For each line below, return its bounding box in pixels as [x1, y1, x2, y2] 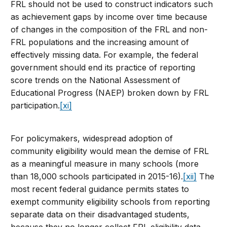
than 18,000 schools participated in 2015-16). [11, 171, 183, 181]
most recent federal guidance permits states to [11, 183, 190, 194]
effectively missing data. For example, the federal [11, 49, 199, 60]
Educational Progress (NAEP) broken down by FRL [11, 87, 209, 98]
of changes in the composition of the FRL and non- [11, 24, 208, 34]
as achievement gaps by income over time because [11, 11, 208, 22]
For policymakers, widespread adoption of [11, 133, 173, 143]
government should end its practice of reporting [11, 62, 196, 72]
